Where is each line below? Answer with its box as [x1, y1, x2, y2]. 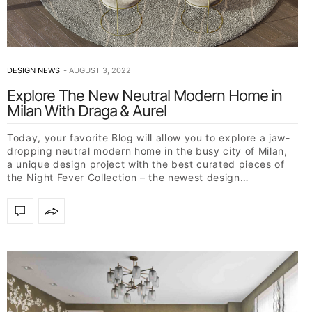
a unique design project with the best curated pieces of [7, 158, 285, 171]
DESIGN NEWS [7, 65, 60, 76]
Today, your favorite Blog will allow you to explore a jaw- [7, 132, 290, 144]
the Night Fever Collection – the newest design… [7, 171, 249, 184]
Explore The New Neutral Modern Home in [7, 86, 283, 105]
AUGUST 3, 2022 [69, 65, 131, 76]
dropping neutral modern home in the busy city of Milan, [7, 145, 288, 157]
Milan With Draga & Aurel [7, 102, 166, 120]
